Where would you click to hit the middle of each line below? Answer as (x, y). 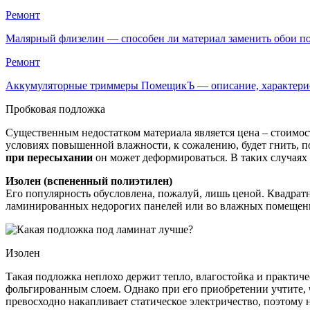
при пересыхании (49, 157)
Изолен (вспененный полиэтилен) (89, 181)
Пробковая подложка (55, 109)
